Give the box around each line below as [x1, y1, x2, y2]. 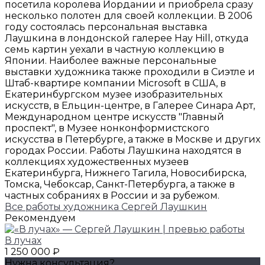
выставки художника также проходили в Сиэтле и [5, 66, 255, 78]
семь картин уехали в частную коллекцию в [5, 44, 224, 56]
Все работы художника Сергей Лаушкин [5, 201, 207, 213]
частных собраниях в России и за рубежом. [5, 190, 219, 202]
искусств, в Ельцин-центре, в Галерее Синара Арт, [5, 100, 255, 112]
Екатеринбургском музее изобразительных [5, 89, 222, 101]
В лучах [5, 235, 41, 247]
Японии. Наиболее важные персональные [5, 55, 216, 67]
